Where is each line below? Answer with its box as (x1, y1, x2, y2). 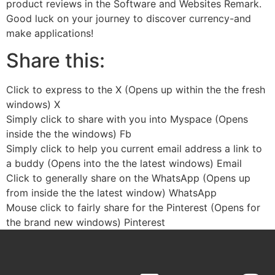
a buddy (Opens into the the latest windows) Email (6, 157, 242, 170)
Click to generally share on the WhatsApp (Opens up (6, 172, 250, 185)
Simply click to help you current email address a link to (6, 142, 262, 155)
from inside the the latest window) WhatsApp (6, 187, 217, 199)
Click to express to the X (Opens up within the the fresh (6, 83, 265, 96)
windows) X (6, 98, 60, 111)
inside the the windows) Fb (6, 128, 131, 141)
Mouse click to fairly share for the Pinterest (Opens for (6, 201, 260, 214)
